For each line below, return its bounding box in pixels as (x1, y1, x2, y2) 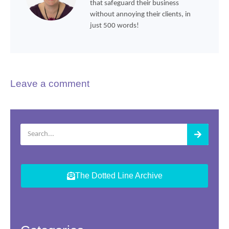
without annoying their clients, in (90, 10, 191, 18)
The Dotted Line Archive (75, 171, 163, 180)
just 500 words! (90, 21, 139, 30)
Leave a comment (10, 78, 89, 89)
